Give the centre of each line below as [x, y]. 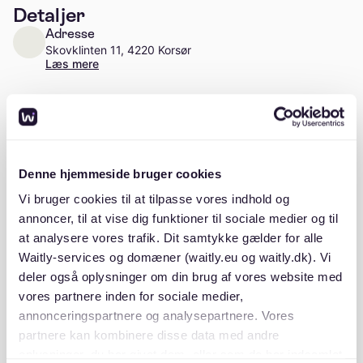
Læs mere [72, 64]
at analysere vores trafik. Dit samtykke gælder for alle [171, 238]
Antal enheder [87, 105]
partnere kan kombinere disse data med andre [149, 335]
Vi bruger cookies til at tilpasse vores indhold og [154, 199]
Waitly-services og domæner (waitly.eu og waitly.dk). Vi [175, 258]
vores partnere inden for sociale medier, [131, 297]
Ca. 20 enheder [86, 121]
